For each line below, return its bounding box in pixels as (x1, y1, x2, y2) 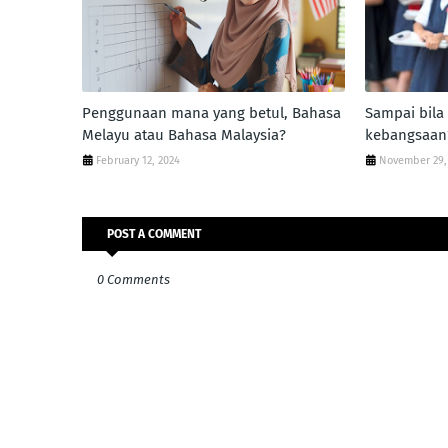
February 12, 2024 (96, 154, 180, 167)
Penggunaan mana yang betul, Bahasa (82, 104, 341, 122)
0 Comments (97, 272, 170, 287)
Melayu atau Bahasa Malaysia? (82, 126, 286, 144)
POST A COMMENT (107, 227, 201, 241)
